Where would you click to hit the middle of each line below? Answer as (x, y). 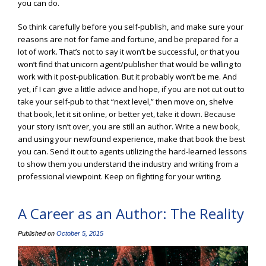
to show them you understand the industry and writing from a (128, 164)
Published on (37, 234)
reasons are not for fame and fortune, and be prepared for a (128, 39)
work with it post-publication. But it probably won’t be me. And (127, 77)
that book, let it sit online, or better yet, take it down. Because (127, 114)
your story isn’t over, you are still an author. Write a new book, (129, 127)
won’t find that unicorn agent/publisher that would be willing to (130, 64)
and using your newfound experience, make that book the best (132, 139)
